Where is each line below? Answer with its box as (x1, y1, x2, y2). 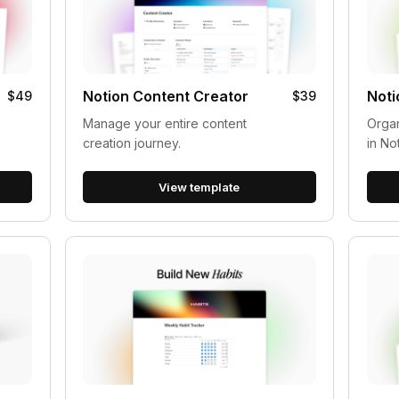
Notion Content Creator (82, 87, 248, 106)
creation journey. (82, 135, 181, 151)
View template (159, 180, 240, 195)
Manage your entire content (82, 116, 247, 132)
